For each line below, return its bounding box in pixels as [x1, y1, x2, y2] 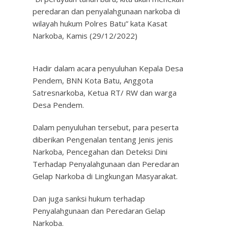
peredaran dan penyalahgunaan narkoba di [33, 6, 180, 16]
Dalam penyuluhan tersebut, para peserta [33, 122, 179, 132]
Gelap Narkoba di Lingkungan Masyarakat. [33, 171, 178, 181]
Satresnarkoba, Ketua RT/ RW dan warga [33, 88, 177, 98]
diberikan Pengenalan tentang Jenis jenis [33, 134, 173, 145]
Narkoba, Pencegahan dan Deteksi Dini [33, 147, 167, 157]
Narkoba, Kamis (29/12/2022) [33, 31, 137, 41]
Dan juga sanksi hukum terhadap [33, 193, 145, 204]
